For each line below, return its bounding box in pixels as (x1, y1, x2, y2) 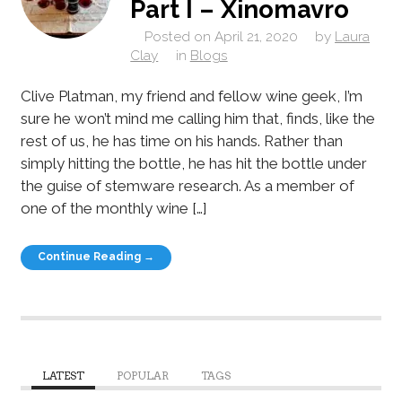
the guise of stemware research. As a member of (20, 177, 354, 196)
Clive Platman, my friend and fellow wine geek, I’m (20, 87, 363, 106)
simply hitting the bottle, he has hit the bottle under (20, 154, 367, 173)
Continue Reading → (38, 250, 155, 264)
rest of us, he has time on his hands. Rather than (20, 132, 343, 151)
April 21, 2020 (214, 28, 298, 45)
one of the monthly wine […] (20, 199, 206, 218)
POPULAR (116, 369, 169, 382)
